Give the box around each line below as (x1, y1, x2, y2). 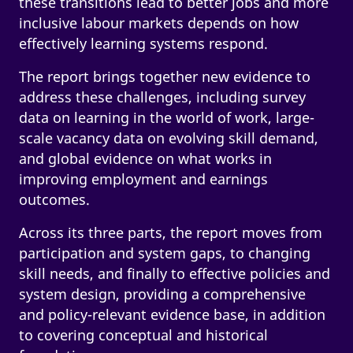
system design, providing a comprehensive (18, 284, 306, 303)
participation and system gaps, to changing (18, 243, 310, 262)
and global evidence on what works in (18, 148, 272, 168)
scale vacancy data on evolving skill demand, (18, 128, 318, 147)
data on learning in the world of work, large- (18, 107, 314, 127)
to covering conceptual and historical (18, 325, 268, 344)
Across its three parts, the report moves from (18, 222, 322, 242)
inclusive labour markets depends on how (18, 13, 299, 32)
